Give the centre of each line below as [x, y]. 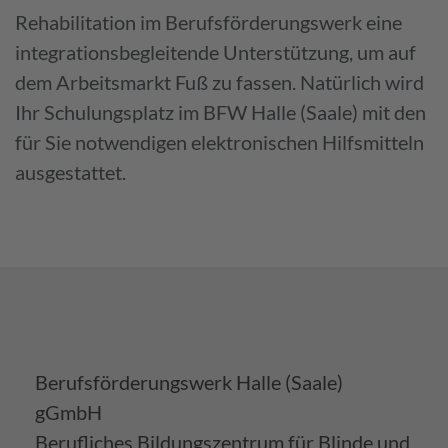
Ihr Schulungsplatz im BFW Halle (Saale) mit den [220, 111]
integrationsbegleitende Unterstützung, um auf [215, 51]
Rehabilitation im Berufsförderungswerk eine [208, 21]
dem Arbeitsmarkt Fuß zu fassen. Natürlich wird [219, 81]
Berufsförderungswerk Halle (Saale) [189, 381]
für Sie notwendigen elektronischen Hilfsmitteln [219, 141]
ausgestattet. [70, 171]
